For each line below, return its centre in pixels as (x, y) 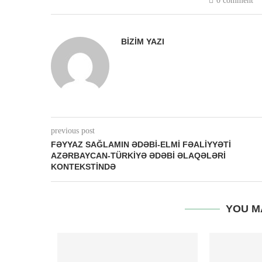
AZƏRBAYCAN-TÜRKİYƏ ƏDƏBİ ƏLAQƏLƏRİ (138, 156)
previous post (73, 131)
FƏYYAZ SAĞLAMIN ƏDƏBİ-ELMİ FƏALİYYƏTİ (141, 145)
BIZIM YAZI (143, 42)
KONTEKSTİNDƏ (83, 167)
